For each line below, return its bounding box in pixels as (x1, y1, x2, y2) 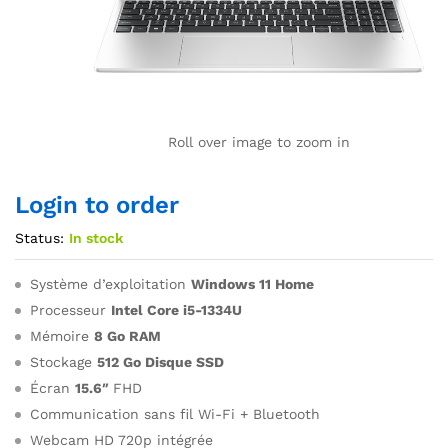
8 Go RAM (94, 328, 161, 344)
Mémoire (30, 328, 94, 344)
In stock (69, 230, 123, 246)
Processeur (30, 302, 111, 318)
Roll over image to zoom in (168, 134, 350, 150)
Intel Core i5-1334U (111, 302, 242, 318)
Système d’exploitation (30, 276, 191, 292)
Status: (15, 230, 64, 246)
